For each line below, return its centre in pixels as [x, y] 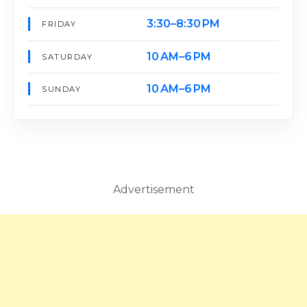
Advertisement [153, 190]
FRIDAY [59, 24]
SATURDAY [67, 57]
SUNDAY [62, 89]
